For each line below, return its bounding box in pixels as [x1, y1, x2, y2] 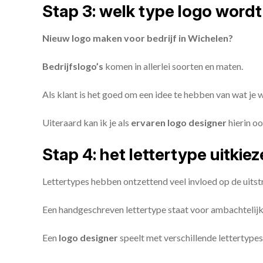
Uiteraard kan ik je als [42, 117, 131, 128]
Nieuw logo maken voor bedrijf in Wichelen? [42, 32, 233, 43]
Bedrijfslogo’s [42, 60, 103, 72]
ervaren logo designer [131, 117, 227, 128]
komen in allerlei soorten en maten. [103, 60, 243, 72]
